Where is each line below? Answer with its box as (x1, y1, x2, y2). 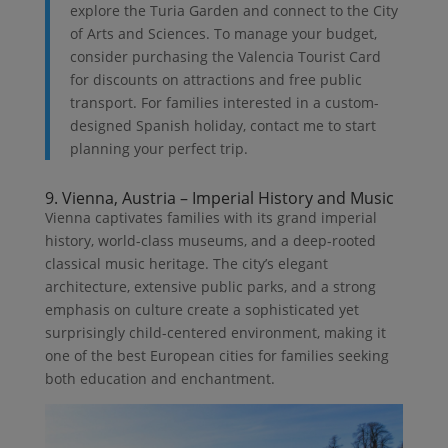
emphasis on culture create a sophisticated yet (44, 300, 359, 320)
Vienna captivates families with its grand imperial (44, 208, 377, 228)
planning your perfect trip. (69, 139, 248, 159)
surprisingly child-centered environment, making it (44, 323, 386, 343)
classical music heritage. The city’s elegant (44, 254, 328, 274)
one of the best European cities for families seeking (44, 346, 389, 366)
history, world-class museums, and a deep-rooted (44, 231, 376, 251)
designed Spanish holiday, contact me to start (69, 116, 376, 136)
